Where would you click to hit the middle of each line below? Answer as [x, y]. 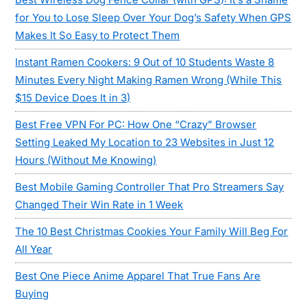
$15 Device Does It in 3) [73, 98]
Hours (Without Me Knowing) [86, 160]
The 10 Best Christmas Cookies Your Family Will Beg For [152, 232]
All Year [34, 249]
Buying [32, 294]
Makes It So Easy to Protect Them [98, 36]
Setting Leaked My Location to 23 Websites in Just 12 [145, 143]
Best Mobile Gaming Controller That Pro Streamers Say [150, 187]
